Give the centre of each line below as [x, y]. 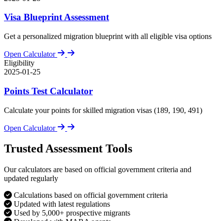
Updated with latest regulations [62, 204]
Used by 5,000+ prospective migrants [72, 213]
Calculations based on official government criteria [91, 195]
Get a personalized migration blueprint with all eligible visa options [108, 37]
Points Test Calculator [48, 91]
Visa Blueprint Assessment [56, 17]
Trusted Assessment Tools [68, 149]
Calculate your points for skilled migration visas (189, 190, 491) [103, 110]
